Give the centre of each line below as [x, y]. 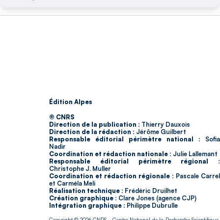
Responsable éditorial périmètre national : [125, 139]
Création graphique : [83, 198]
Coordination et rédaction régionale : [111, 176]
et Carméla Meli [72, 183]
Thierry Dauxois [165, 124]
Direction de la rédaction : [92, 132]
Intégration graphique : [87, 205]
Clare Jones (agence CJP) [157, 198]
